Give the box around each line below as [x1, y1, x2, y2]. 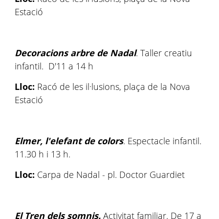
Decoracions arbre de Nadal [15, 47, 136, 59]
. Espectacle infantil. [123, 135, 201, 147]
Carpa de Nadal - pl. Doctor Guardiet [37, 169, 185, 180]
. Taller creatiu [136, 47, 192, 59]
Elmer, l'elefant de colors [15, 135, 123, 147]
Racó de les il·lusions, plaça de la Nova [35, 81, 190, 92]
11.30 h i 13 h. [15, 148, 73, 160]
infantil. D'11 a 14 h [15, 60, 93, 72]
